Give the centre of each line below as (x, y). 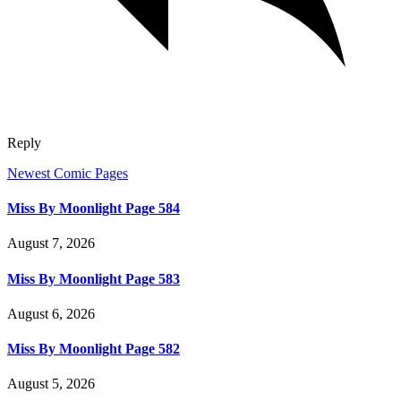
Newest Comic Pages (68, 173)
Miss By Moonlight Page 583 (94, 278)
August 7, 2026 (51, 243)
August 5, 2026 (51, 384)
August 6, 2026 (51, 313)
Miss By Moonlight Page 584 (94, 209)
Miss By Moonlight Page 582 (94, 349)
